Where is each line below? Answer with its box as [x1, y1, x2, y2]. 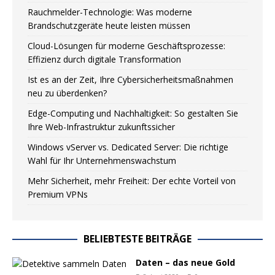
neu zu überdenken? [28, 87, 107, 99]
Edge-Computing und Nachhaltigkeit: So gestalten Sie [28, 107, 238, 119]
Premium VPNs [28, 188, 88, 200]
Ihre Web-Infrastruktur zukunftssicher [28, 121, 175, 133]
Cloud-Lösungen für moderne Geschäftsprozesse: [28, 40, 225, 52]
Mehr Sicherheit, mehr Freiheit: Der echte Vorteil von [28, 175, 236, 187]
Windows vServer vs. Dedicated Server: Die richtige [28, 141, 228, 153]
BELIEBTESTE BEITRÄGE [83, 232, 192, 246]
